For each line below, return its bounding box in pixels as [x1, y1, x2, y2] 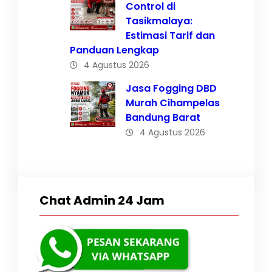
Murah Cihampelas [126, 95, 220, 110]
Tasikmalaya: [126, 13, 192, 28]
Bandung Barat [126, 110, 200, 124]
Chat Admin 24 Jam [39, 191, 165, 209]
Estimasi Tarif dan [126, 28, 215, 42]
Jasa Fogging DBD [126, 81, 217, 95]
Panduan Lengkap [70, 42, 159, 57]
